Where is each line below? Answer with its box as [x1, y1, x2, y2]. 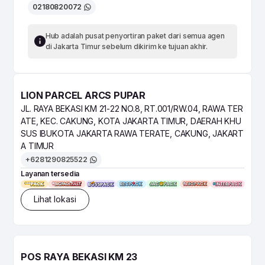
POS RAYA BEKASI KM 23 [21, 250, 138, 263]
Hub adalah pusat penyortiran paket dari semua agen [45, 31, 225, 40]
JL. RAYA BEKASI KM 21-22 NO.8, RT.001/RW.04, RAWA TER [21, 103, 243, 114]
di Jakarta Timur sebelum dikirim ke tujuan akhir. [45, 41, 208, 51]
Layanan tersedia [21, 169, 80, 178]
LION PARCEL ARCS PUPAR [21, 89, 146, 101]
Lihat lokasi [34, 194, 77, 205]
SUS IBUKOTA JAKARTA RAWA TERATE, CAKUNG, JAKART [21, 128, 244, 138]
